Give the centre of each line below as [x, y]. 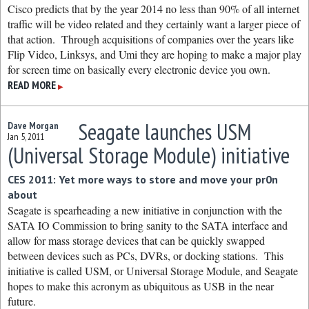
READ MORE [32, 85]
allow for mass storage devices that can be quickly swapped [136, 240]
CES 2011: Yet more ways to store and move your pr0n [143, 179]
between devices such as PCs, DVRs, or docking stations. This [146, 256]
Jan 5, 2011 [26, 137]
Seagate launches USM [164, 132]
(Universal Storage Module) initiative [149, 155]
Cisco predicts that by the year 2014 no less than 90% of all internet [153, 9]
